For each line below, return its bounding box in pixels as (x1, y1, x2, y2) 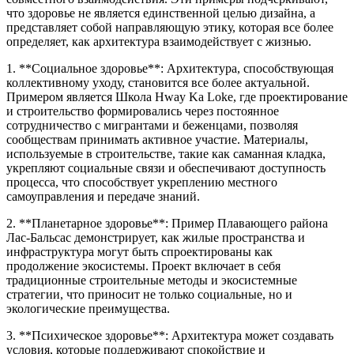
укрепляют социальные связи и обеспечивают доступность (6, 161, 326, 175)
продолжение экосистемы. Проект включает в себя (6, 259, 281, 273)
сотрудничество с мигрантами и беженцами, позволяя (6, 119, 298, 133)
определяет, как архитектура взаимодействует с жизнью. (6, 35, 311, 49)
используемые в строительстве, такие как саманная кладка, (6, 147, 326, 161)
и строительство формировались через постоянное (6, 104, 279, 119)
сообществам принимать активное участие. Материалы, (6, 133, 308, 147)
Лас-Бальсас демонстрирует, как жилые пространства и (6, 231, 305, 245)
